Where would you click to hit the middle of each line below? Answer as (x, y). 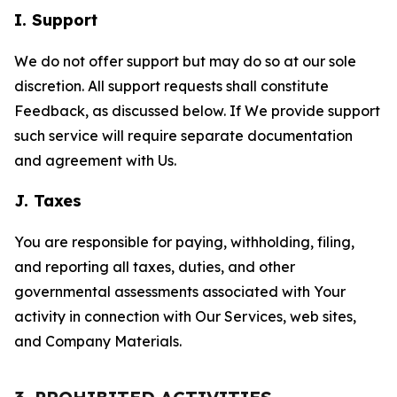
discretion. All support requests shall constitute (171, 86)
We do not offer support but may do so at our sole (185, 61)
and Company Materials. (98, 341)
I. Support (56, 20)
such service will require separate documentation (183, 136)
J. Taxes (48, 201)
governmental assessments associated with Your (180, 292)
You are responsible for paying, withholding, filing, (184, 242)
